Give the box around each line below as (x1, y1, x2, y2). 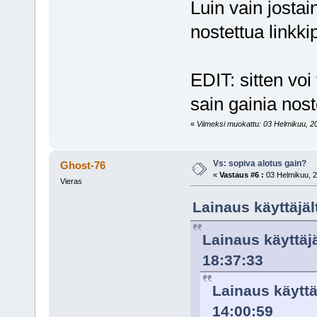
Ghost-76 (60, 158, 106, 171)
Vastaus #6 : (219, 171, 264, 179)
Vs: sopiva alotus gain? (212, 158, 306, 168)
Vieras (59, 176, 82, 185)
